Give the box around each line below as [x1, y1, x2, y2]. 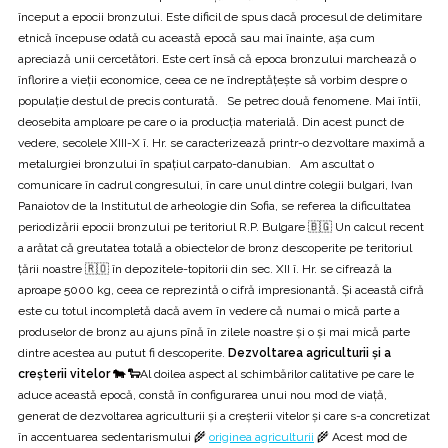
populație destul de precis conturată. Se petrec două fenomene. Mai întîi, [18, 93, 421, 108]
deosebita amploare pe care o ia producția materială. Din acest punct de [18, 114, 404, 129]
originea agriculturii [209, 429, 314, 444]
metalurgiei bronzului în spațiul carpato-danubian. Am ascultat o [18, 156, 374, 171]
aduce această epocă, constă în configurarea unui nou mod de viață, [18, 387, 387, 402]
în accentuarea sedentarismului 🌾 [18, 429, 209, 444]
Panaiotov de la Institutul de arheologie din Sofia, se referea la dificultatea [18, 198, 411, 213]
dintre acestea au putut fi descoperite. [18, 345, 228, 360]
